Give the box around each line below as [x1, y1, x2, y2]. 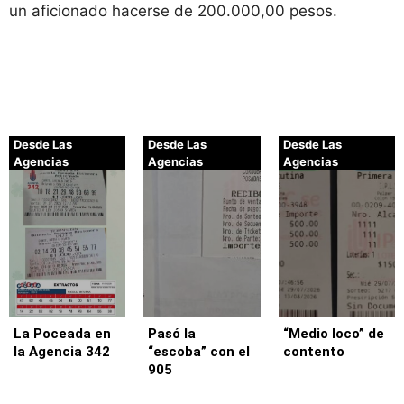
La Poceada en [14, 326, 111, 343]
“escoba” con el [148, 344, 251, 361]
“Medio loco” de [282, 326, 384, 343]
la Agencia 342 [14, 344, 110, 361]
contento [282, 344, 344, 361]
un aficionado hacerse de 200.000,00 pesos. [9, 2, 337, 21]
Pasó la [148, 326, 197, 343]
